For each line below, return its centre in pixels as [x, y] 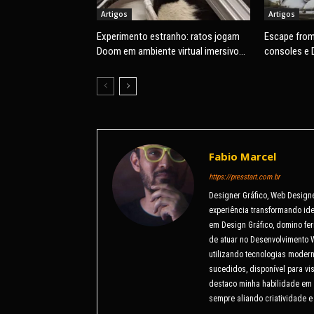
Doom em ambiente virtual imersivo [168, 51]
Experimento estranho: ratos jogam [168, 36]
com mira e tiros [130, 66]
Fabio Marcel [243, 156]
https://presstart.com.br [244, 177]
